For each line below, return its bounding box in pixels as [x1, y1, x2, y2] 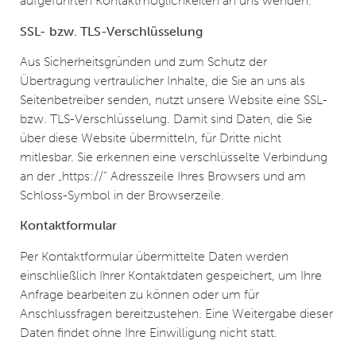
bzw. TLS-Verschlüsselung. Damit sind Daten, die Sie [20, 111, 312, 127]
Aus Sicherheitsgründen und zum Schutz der [20, 54, 267, 70]
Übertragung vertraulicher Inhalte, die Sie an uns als [20, 73, 305, 89]
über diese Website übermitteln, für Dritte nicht [20, 130, 281, 146]
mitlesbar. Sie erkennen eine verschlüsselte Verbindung [20, 149, 327, 165]
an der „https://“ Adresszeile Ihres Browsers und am [20, 168, 306, 184]
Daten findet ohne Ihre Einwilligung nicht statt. [20, 324, 277, 340]
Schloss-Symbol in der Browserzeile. [20, 188, 224, 203]
